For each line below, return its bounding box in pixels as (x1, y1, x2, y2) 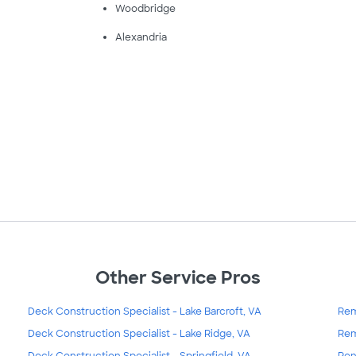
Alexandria (114, 31, 167, 44)
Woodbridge (114, 2, 176, 15)
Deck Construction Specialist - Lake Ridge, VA (27, 327, 250, 340)
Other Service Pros (95, 266, 261, 290)
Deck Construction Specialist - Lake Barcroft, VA (27, 304, 261, 318)
